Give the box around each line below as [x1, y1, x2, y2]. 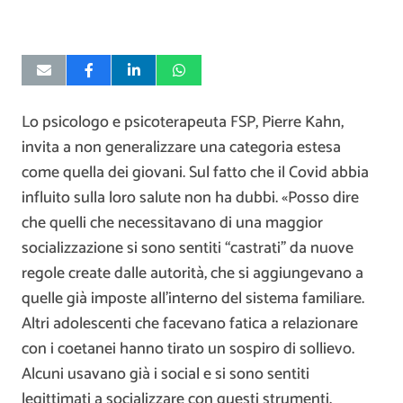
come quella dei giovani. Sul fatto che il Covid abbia [22, 158, 369, 186]
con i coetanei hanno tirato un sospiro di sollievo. [22, 335, 354, 363]
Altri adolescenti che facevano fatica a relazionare [22, 309, 358, 337]
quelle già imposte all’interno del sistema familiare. [22, 284, 364, 312]
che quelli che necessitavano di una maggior [22, 209, 323, 237]
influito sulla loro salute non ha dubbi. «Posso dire [22, 184, 359, 211]
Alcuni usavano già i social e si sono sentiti [22, 360, 309, 388]
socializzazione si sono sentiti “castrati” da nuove [22, 234, 354, 262]
